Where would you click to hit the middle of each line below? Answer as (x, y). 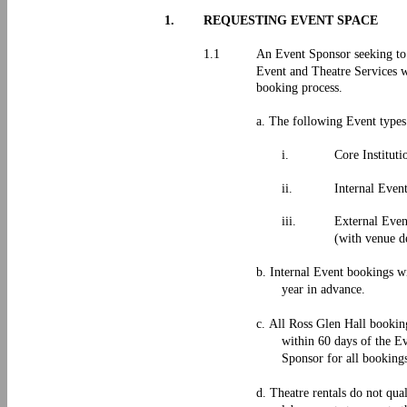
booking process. (301, 88)
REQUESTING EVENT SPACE (291, 20)
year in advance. (323, 289)
